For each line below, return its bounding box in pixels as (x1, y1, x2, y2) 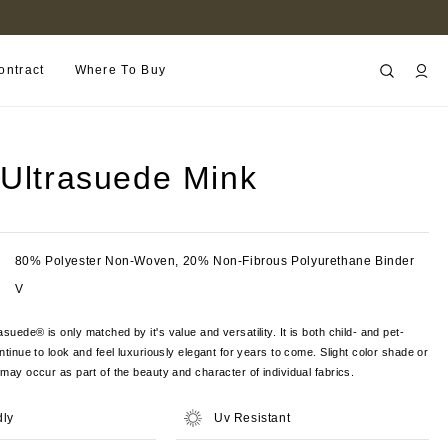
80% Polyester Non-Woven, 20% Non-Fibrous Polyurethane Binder (14, 254, 415, 268)
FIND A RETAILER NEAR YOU (110, 12, 266, 22)
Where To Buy (74, 63, 167, 77)
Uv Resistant (214, 411, 291, 425)
